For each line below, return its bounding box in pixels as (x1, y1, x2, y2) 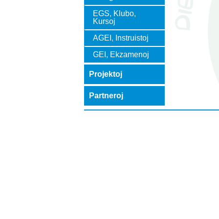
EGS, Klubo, (93, 9, 136, 18)
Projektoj (89, 70, 122, 78)
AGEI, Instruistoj (93, 34, 149, 42)
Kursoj (93, 17, 115, 25)
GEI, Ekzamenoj (93, 50, 149, 59)
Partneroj (89, 91, 123, 100)
